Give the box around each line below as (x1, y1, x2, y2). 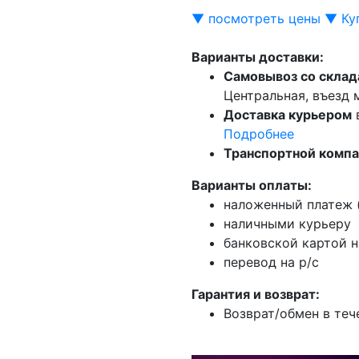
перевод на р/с (224, 253, 319, 270)
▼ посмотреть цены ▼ (192, 10, 337, 26)
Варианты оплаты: (192, 176, 312, 193)
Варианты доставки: (192, 48, 324, 65)
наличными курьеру (224, 215, 351, 232)
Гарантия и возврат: (192, 285, 320, 302)
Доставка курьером (224, 106, 352, 123)
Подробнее (224, 125, 294, 142)
